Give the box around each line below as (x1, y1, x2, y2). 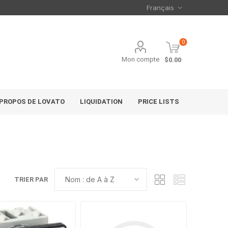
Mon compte (122, 55, 160, 63)
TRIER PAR (14, 176, 48, 183)
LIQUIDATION (80, 98, 123, 105)
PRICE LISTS (138, 98, 180, 105)
